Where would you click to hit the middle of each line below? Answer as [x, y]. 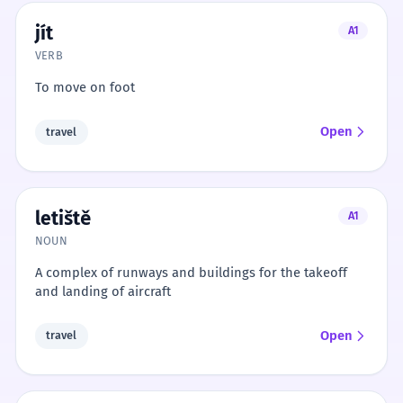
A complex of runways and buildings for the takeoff [191, 272]
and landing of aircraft [103, 291]
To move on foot [85, 88]
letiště [63, 218]
